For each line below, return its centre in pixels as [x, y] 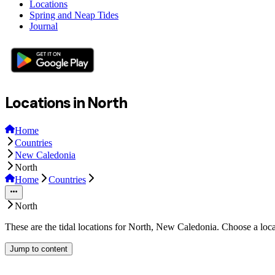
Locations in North [66, 103]
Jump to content [39, 249]
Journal [44, 26]
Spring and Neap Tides [74, 15]
